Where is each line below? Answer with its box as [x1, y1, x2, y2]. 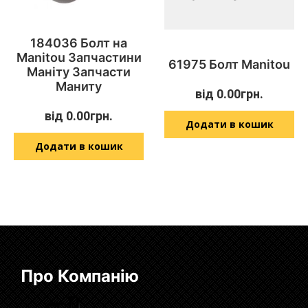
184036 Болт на [30, 35, 127, 50]
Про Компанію [21, 265, 139, 286]
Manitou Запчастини [16, 49, 142, 65]
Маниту [56, 78, 102, 93]
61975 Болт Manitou [168, 57, 290, 72]
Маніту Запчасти [27, 64, 131, 79]
